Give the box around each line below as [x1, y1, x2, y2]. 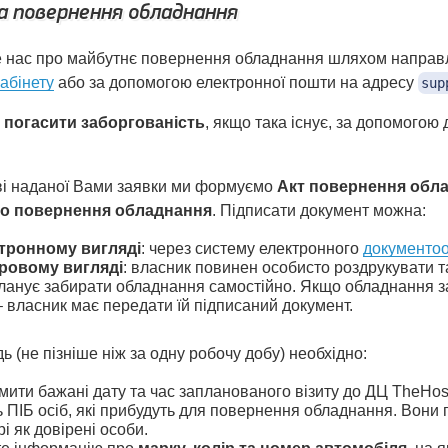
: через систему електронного [141, 240, 363, 257]
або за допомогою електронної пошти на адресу [54, 74, 418, 91]
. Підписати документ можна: [212, 202, 426, 219]
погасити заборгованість [4, 114, 205, 131]
